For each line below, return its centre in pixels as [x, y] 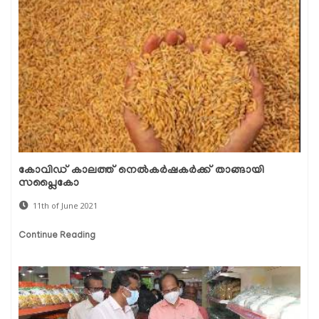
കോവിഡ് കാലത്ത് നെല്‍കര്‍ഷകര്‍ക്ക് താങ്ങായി [141, 171]
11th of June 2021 [65, 205]
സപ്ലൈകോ [49, 183]
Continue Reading [57, 236]
